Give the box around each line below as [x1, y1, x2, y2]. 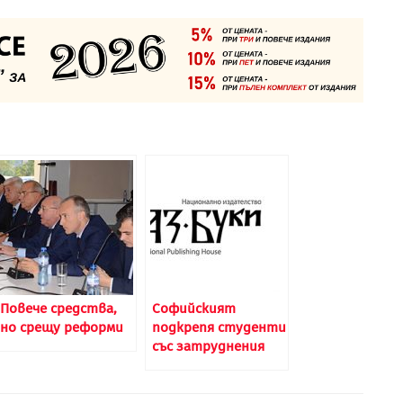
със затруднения [152, 337, 264, 354]
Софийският [152, 300, 236, 317]
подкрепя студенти [152, 318, 286, 336]
